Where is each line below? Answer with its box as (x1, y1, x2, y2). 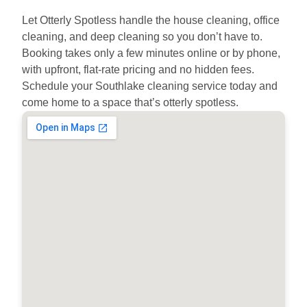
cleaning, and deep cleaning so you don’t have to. (22, 31, 262, 43)
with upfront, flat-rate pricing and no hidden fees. (22, 64, 254, 76)
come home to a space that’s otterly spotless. (22, 97, 238, 109)
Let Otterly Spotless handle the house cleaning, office (22, 14, 280, 27)
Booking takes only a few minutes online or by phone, (22, 47, 280, 60)
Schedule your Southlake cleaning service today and (22, 80, 278, 93)
